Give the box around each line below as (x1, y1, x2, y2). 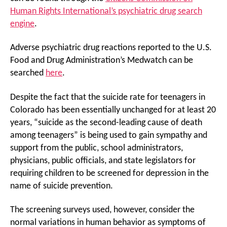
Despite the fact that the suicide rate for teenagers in (10, 92, 205, 102)
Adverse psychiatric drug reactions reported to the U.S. (10, 43, 212, 53)
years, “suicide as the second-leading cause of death (10, 118, 202, 128)
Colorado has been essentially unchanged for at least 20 (10, 105, 216, 115)
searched (10, 68, 46, 78)
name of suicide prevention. (10, 181, 113, 191)
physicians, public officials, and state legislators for (10, 156, 196, 166)
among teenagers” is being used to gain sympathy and (10, 130, 207, 140)
